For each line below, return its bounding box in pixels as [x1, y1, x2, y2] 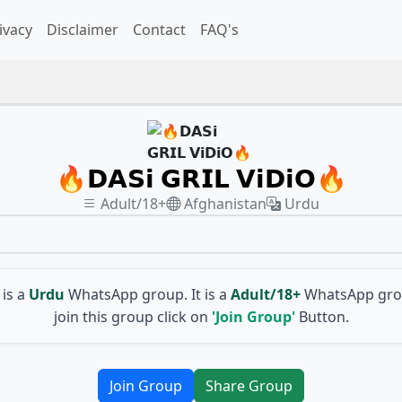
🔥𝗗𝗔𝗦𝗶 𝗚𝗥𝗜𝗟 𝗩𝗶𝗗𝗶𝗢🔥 [55, 160, 347, 195]
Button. [294, 306, 349, 327]
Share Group [205, 375, 293, 396]
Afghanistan [184, 193, 267, 214]
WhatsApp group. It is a [67, 284, 227, 304]
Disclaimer [47, 20, 118, 40]
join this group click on [53, 306, 208, 327]
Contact [133, 20, 186, 40]
